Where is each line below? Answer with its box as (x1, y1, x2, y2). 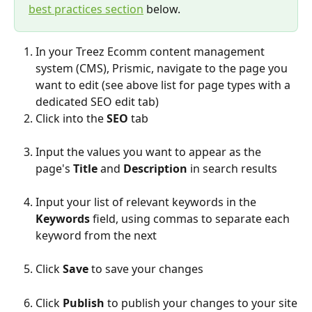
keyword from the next (36, 228, 157, 244)
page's (36, 161, 73, 177)
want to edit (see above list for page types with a (36, 77, 293, 93)
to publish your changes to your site (104, 295, 297, 311)
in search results (187, 161, 277, 177)
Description (123, 161, 187, 177)
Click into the (36, 110, 107, 126)
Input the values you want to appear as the (36, 144, 264, 160)
